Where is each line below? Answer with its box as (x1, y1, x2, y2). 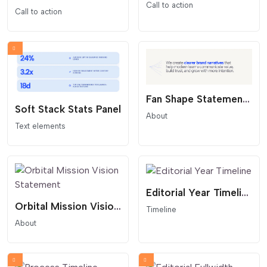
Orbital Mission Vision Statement (114, 200, 121, 213)
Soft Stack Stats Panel (15, 103, 121, 115)
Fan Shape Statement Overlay (243, 92, 250, 105)
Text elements (15, 121, 66, 131)
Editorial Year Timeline (241, 187, 249, 199)
